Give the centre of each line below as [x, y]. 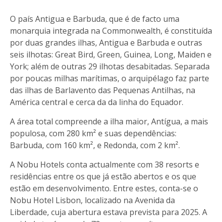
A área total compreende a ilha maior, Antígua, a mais [109, 122]
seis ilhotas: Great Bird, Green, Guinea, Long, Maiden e [111, 55]
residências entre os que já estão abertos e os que [103, 177]
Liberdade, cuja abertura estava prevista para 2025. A [109, 212]
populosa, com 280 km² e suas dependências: [93, 134]
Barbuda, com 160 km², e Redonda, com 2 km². [95, 145]
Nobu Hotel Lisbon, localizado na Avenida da [92, 200]
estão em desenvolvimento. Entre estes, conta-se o [104, 189]
